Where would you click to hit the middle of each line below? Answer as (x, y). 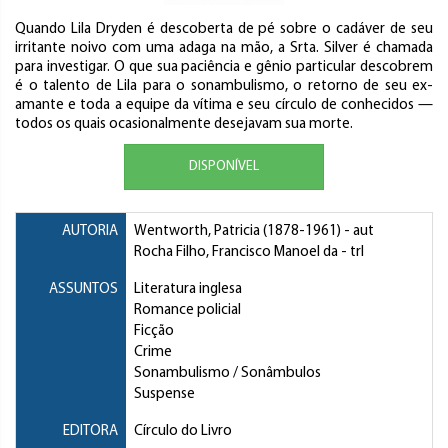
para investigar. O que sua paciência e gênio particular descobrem (224, 67)
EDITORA (90, 431)
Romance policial (187, 310)
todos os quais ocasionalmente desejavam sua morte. (184, 124)
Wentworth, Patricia (197, 231)
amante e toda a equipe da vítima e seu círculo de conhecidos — (224, 105)
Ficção (154, 331)
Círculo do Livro (183, 431)
